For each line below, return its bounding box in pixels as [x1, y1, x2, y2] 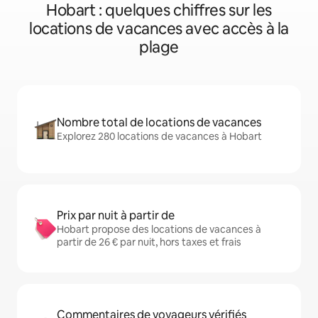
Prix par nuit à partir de [57, 208, 175, 223]
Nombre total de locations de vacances [57, 115, 261, 130]
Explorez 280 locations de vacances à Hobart [57, 130, 262, 143]
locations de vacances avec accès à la [29, 18, 289, 39]
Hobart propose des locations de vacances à [57, 223, 261, 236]
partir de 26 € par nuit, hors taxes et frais [57, 236, 241, 248]
